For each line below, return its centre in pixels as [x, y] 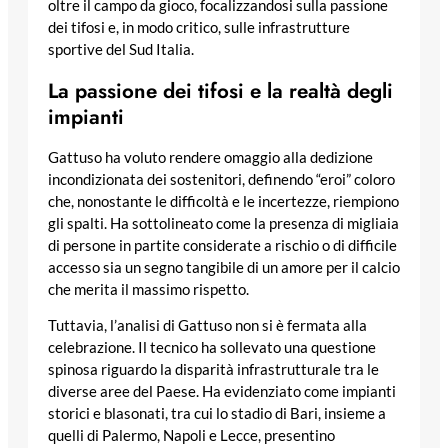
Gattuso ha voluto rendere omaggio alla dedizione [210, 157]
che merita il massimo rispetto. [148, 289]
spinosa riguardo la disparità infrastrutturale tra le [213, 370]
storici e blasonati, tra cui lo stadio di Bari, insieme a [217, 414]
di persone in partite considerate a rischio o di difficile [222, 245]
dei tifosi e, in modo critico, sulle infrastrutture [199, 27]
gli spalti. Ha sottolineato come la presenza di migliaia [223, 223]
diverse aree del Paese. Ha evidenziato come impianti [222, 392]
